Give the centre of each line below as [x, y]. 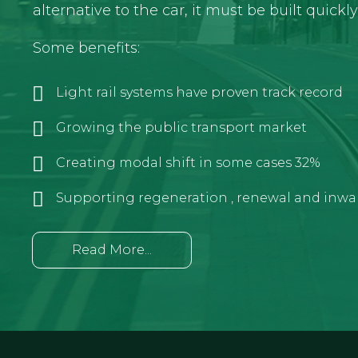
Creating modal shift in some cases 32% [188, 163]
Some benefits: [86, 48]
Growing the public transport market [181, 128]
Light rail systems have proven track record [199, 93]
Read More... [112, 250]
